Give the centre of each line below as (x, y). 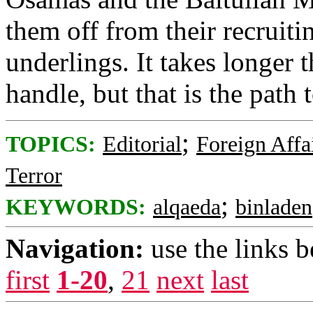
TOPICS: (51, 144)
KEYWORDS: (76, 207)
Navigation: (75, 248)
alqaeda (187, 207)
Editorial (142, 144)
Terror (34, 176)
